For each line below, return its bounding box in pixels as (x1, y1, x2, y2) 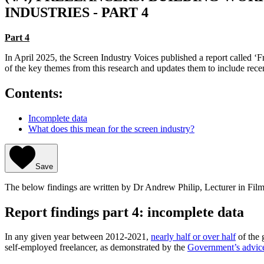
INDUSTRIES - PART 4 (5, 4, 148, 20)
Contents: (5, 85, 63, 101)
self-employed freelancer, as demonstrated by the (5, 242, 187, 253)
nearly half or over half (151, 232, 236, 242)
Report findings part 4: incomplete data (5, 204, 244, 220)
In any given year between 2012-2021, (5, 232, 151, 242)
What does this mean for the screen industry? (28, 123, 194, 134)
